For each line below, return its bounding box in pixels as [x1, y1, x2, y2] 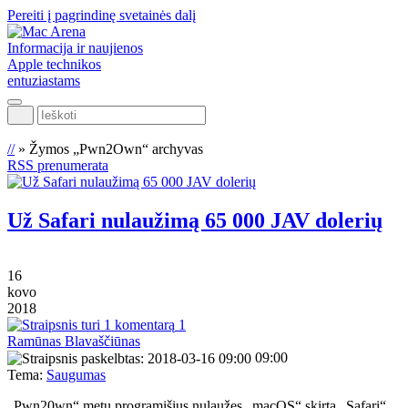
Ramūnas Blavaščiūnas [7, 332, 140, 349]
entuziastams [7, 73, 80, 88]
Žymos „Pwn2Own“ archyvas [29, 141, 203, 157]
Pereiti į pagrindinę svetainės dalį [7, 7, 196, 23]
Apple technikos [7, 56, 101, 72]
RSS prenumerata [7, 158, 108, 173]
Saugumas [46, 367, 106, 383]
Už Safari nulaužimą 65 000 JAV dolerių [7, 208, 382, 232]
